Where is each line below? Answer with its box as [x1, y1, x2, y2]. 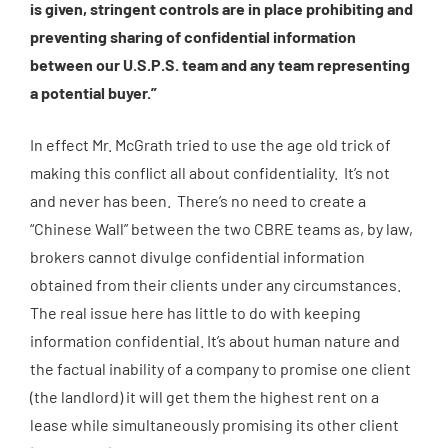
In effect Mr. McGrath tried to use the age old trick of [30, 135, 391, 154]
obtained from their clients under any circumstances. [30, 275, 404, 294]
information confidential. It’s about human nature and [30, 331, 400, 350]
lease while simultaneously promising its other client [30, 415, 399, 434]
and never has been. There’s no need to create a [30, 191, 366, 210]
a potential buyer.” [30, 83, 157, 102]
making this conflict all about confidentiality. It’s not [30, 163, 390, 182]
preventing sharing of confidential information [30, 27, 356, 46]
